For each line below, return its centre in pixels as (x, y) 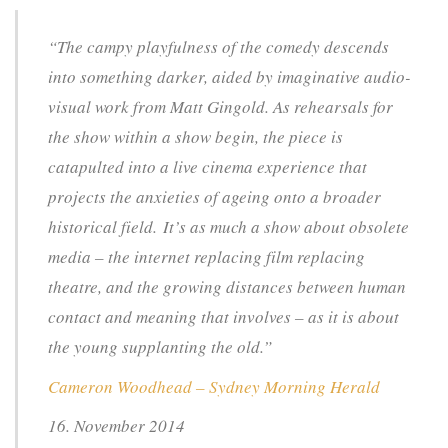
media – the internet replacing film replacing (206, 257)
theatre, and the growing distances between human (227, 287)
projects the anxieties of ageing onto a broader (214, 197)
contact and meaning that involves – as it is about (223, 317)
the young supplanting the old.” (160, 347)
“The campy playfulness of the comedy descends (218, 47)
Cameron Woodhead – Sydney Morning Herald (214, 386)
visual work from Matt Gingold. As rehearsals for (220, 107)
